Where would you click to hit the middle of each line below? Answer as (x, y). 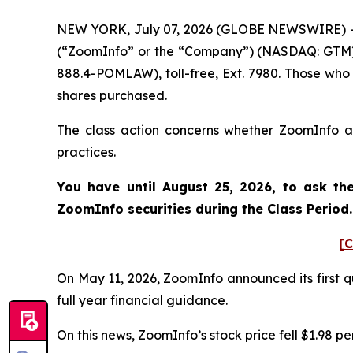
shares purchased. (113, 96)
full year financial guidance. (145, 301)
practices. (88, 152)
